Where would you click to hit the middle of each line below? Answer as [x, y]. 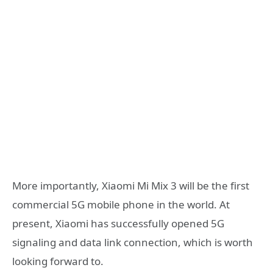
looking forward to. [58, 261]
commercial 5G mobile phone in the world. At [121, 205]
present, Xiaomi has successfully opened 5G [118, 224]
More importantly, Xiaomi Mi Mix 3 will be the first [131, 186]
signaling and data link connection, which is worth [133, 243]
